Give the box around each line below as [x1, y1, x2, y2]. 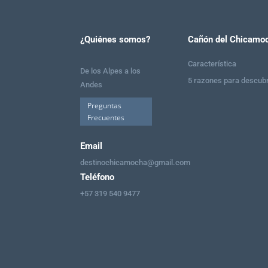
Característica [187, 59, 236, 68]
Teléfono [80, 171, 115, 182]
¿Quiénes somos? [80, 33, 151, 45]
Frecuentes [87, 112, 125, 123]
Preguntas [87, 100, 122, 111]
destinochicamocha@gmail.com [80, 157, 191, 167]
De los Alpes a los [80, 66, 141, 76]
